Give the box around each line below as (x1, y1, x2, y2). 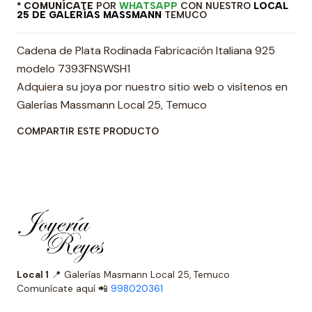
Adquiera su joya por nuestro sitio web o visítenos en (17, 79, 288, 94)
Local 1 (17, 269, 49, 281)
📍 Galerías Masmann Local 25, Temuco (49, 269, 266, 281)
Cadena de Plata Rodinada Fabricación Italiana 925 (17, 43, 275, 58)
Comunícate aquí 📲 (17, 283, 111, 295)
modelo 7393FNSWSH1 (17, 61, 130, 76)
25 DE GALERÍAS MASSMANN (17, 9, 162, 20)
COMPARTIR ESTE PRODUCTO (17, 125, 159, 136)
